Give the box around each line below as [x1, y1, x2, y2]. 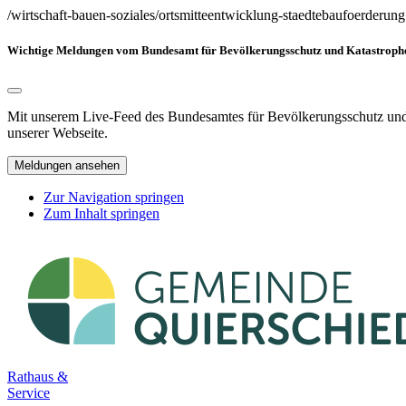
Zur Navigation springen [43, 189, 184, 206]
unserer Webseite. [7, 125, 108, 141]
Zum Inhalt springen [43, 206, 159, 222]
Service [7, 385, 50, 401]
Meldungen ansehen [14, 159, 120, 173]
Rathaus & [7, 369, 68, 385]
